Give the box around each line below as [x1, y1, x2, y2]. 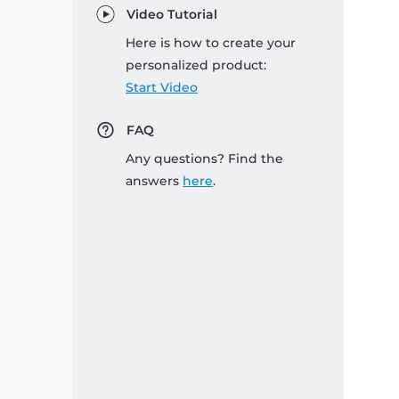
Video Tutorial [126, 6, 217, 23]
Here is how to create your [126, 35, 296, 52]
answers [126, 173, 183, 190]
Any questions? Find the [126, 151, 283, 167]
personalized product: [126, 57, 266, 74]
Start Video [126, 79, 198, 96]
